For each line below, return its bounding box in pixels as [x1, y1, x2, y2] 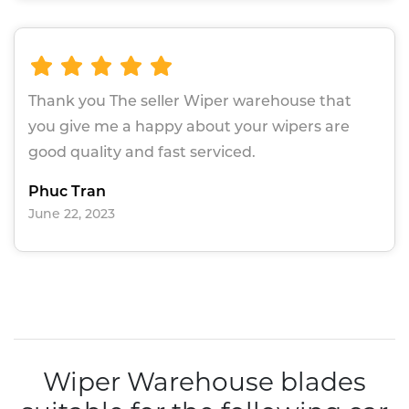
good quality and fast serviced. [28, 143, 256, 162]
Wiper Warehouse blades [43, 366, 366, 398]
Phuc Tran [28, 183, 106, 201]
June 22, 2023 [28, 205, 115, 223]
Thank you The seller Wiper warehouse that [28, 92, 351, 110]
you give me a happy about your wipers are [28, 118, 350, 136]
